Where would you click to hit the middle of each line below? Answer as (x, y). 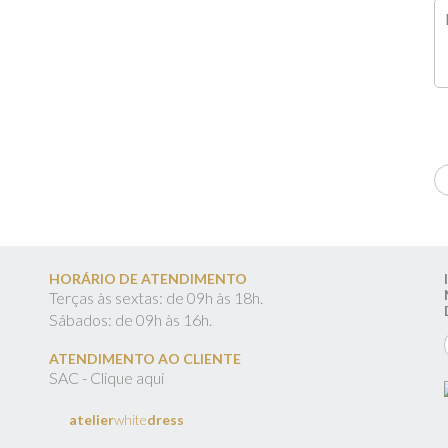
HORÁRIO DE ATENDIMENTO (148, 278)
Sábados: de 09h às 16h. (130, 319)
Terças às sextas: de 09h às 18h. (156, 297)
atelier (91, 419)
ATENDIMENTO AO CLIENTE (145, 358)
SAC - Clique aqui (106, 377)
